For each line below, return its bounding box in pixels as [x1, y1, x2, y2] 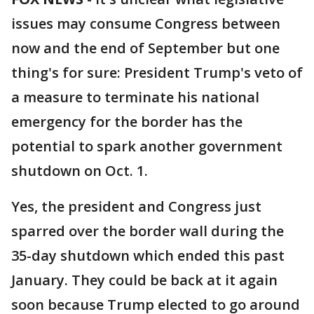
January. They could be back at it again [11, 271, 278, 289]
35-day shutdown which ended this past [11, 246, 285, 265]
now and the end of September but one [11, 39, 280, 57]
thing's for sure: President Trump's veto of [11, 63, 303, 82]
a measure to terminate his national [11, 88, 259, 107]
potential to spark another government [11, 137, 282, 156]
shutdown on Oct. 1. [11, 161, 148, 180]
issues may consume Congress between [11, 14, 280, 33]
